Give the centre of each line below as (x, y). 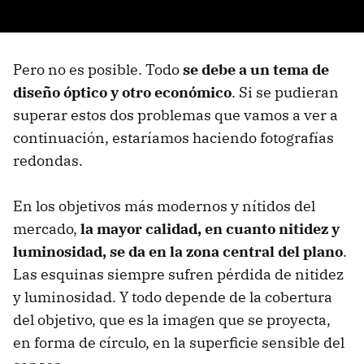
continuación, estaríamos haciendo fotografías (173, 138)
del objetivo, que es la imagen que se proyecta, (172, 320)
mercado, (47, 229)
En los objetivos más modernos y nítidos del (164, 206)
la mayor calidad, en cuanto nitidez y (210, 229)
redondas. (48, 161)
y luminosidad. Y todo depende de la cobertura (173, 297)
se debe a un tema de (256, 70)
